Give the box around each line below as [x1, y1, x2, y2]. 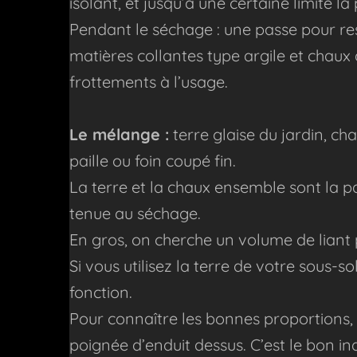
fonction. [69, 282, 132, 303]
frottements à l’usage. [69, 72, 228, 92]
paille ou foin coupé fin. [69, 151, 236, 171]
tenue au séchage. [69, 203, 201, 224]
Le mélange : [69, 124, 169, 145]
